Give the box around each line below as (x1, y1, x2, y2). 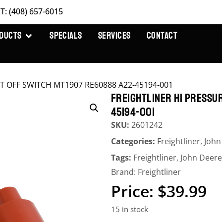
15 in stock (111, 204, 148, 214)
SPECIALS (50, 30, 82, 42)
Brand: (111, 166, 138, 177)
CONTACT (146, 30, 178, 42)
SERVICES (98, 30, 131, 42)
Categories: (111, 136, 157, 147)
